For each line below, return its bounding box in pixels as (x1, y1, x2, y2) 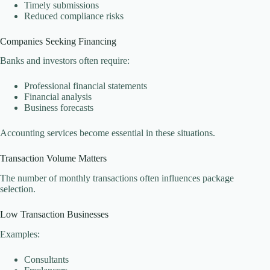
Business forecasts (24, 102, 93, 113)
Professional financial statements (24, 81, 147, 92)
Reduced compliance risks (24, 10, 124, 21)
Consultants (24, 254, 69, 265)
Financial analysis (24, 92, 92, 102)
